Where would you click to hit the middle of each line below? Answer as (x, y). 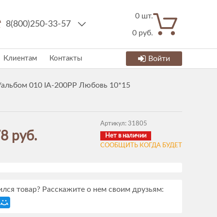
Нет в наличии (126, 136)
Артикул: (114, 124)
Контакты (66, 58)
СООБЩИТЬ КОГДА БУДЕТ (141, 146)
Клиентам (20, 58)
